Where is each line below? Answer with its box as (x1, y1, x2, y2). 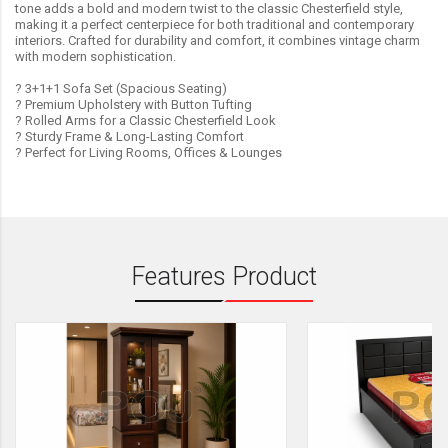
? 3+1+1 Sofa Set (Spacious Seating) (15, 80, 227, 96)
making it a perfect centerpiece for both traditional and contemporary (15, 16, 414, 32)
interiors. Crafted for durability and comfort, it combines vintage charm (15, 32, 420, 48)
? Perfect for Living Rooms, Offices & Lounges (15, 144, 282, 160)
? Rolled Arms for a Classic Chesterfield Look (15, 112, 276, 128)
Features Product (131, 261, 317, 291)
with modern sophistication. (15, 48, 176, 64)
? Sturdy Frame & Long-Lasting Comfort (15, 128, 244, 144)
